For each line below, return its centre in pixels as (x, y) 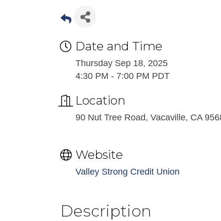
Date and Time (119, 46)
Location (100, 100)
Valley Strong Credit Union (128, 172)
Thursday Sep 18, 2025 (122, 63)
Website (99, 155)
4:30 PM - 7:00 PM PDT (123, 76)
